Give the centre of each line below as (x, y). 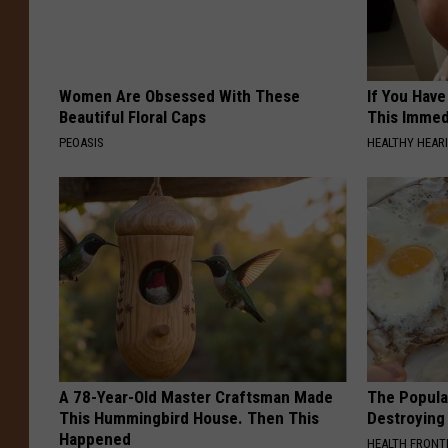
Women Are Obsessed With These (179, 95)
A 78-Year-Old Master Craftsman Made (196, 396)
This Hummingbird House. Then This (189, 417)
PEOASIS (81, 142)
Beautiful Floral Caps (132, 116)
